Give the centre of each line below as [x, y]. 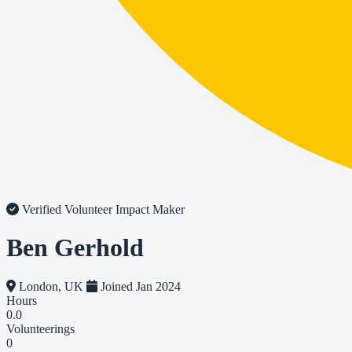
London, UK [51, 286]
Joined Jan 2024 [139, 286]
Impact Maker [150, 209]
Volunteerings [40, 328]
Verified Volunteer [67, 209]
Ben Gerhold [75, 248]
